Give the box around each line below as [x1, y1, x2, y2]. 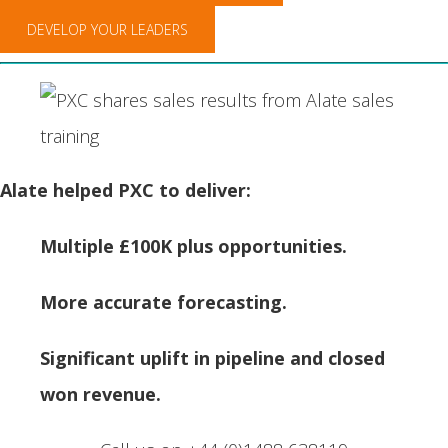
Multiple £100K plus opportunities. [40, 234, 347, 259]
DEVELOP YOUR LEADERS [27, 20, 188, 40]
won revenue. [40, 382, 161, 407]
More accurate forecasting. [40, 290, 287, 315]
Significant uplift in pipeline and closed [40, 346, 385, 371]
